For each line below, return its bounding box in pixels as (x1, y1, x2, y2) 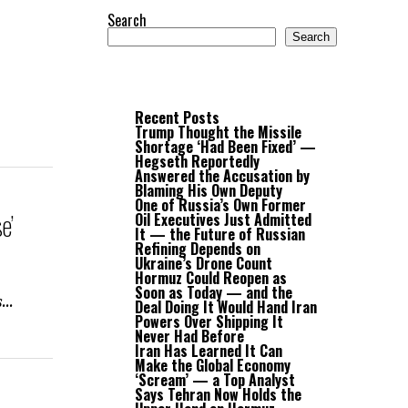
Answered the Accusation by (135, 165, 310, 187)
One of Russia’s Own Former (135, 194, 306, 216)
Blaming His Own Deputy (135, 179, 282, 201)
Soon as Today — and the (135, 281, 292, 303)
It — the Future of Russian (135, 223, 305, 245)
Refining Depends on (135, 238, 260, 260)
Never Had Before (135, 325, 244, 347)
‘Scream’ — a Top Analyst (135, 369, 295, 391)
